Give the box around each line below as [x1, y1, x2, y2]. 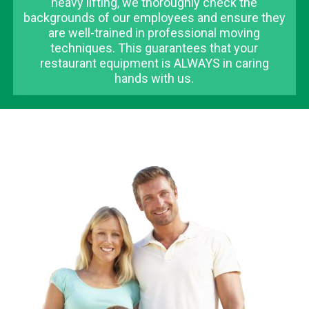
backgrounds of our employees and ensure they [23, 10, 286, 25]
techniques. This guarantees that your [50, 40, 259, 55]
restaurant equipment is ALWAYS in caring [39, 55, 269, 70]
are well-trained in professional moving [48, 25, 261, 40]
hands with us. [114, 70, 195, 86]
